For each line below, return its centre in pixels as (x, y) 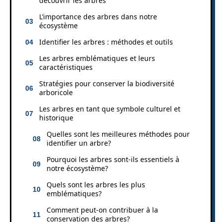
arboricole (56, 92)
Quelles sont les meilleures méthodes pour (118, 134)
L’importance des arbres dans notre (98, 16)
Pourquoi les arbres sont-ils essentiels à (113, 159)
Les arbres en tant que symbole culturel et (110, 109)
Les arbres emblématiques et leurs (97, 58)
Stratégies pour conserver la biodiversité (107, 83)
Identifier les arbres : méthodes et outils (106, 42)
